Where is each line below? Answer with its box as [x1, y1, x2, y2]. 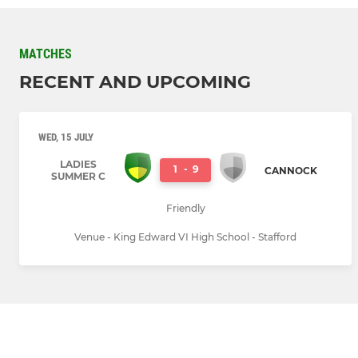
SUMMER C [50, 170, 105, 183]
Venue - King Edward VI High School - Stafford [74, 230, 296, 243]
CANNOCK [264, 164, 317, 177]
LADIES [59, 158, 97, 171]
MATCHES [19, 46, 72, 62]
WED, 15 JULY [38, 131, 93, 144]
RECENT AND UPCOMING [19, 71, 251, 93]
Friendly [165, 201, 205, 214]
